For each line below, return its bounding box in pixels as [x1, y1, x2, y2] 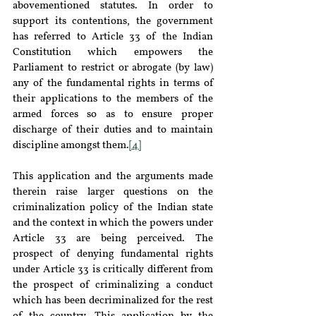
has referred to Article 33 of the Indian [13, 32, 213, 42]
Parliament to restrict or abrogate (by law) [13, 63, 213, 73]
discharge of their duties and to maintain [13, 125, 213, 135]
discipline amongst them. [13, 140, 129, 151]
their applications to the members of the [13, 94, 213, 104]
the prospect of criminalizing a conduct [13, 280, 213, 291]
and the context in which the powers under [13, 218, 213, 229]
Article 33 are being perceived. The [13, 233, 213, 244]
